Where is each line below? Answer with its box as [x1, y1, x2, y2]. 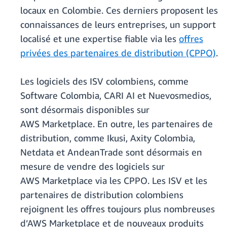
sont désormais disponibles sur [20, 104, 149, 116]
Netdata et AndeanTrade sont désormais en [20, 146, 202, 158]
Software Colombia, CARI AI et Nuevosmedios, [20, 90, 211, 101]
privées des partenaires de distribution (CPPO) [20, 47, 216, 59]
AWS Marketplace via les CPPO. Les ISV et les [20, 175, 207, 186]
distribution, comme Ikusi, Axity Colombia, [20, 132, 195, 144]
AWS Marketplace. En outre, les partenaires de [20, 118, 213, 130]
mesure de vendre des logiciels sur [20, 161, 165, 172]
